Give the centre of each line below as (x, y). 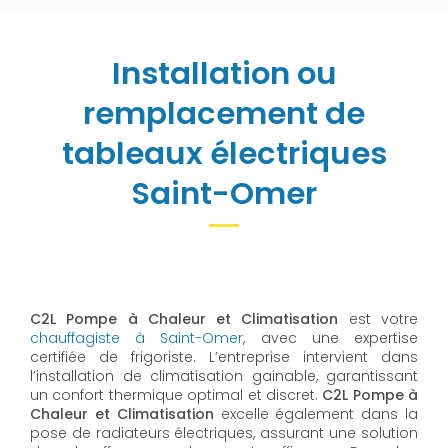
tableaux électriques (224, 153)
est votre (383, 318)
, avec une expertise (331, 337)
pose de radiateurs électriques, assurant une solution (224, 432)
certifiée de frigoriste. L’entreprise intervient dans (224, 356)
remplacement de (224, 113)
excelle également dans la (316, 413)
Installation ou (224, 73)
